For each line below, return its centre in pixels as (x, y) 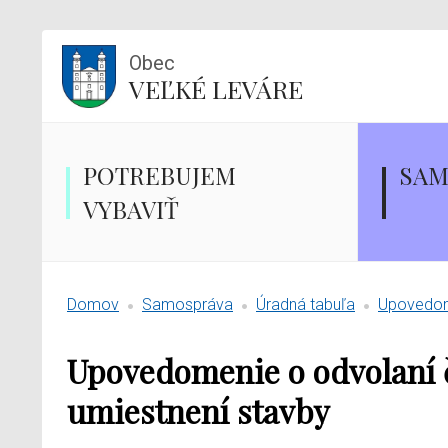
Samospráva (187, 304)
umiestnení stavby (198, 410)
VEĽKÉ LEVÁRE (216, 88)
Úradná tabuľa (305, 304)
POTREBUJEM (159, 175)
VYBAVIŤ (131, 209)
